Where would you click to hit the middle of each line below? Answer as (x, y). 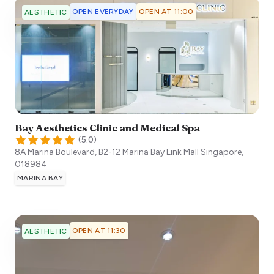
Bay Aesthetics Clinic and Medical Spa (107, 128)
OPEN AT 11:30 (99, 230)
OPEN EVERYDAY (103, 12)
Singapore (221, 152)
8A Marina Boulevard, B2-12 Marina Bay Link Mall (107, 152)
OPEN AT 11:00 (166, 12)
